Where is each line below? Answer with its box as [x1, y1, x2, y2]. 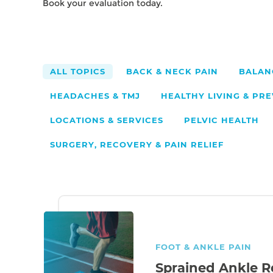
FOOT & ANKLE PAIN [155, 243, 252, 252]
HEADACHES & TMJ [50, 91, 140, 101]
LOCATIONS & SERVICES [50, 115, 163, 125]
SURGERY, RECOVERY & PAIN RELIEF [50, 140, 224, 149]
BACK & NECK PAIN [126, 66, 218, 76]
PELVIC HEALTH [184, 115, 259, 125]
